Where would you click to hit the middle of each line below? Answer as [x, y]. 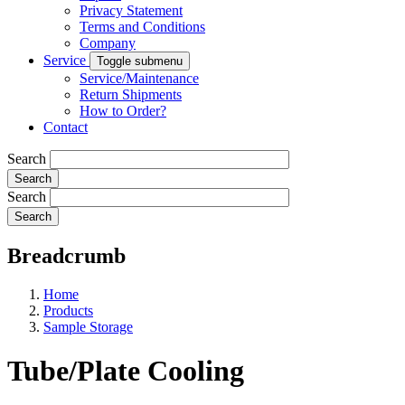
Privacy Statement [131, 10]
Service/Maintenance [139, 78]
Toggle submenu [140, 61]
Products [68, 310]
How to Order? [123, 111]
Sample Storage [88, 326]
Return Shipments [131, 94]
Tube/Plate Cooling [126, 371]
